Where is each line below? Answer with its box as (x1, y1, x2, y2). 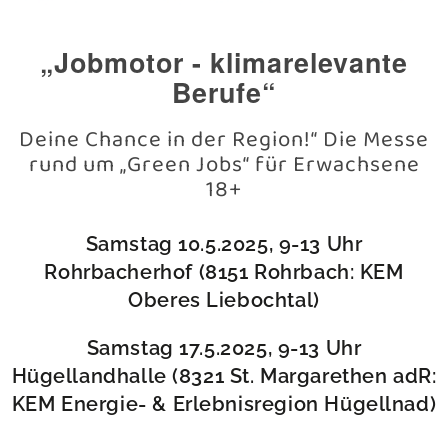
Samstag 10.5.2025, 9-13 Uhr (85, 233, 363, 256)
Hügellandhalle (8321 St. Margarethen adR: (11, 365, 437, 389)
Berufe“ (172, 72, 276, 111)
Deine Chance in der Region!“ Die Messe (19, 121, 429, 160)
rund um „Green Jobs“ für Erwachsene (28, 146, 420, 185)
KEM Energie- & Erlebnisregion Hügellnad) (11, 393, 437, 417)
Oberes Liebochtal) (128, 289, 320, 312)
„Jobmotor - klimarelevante (40, 42, 408, 81)
